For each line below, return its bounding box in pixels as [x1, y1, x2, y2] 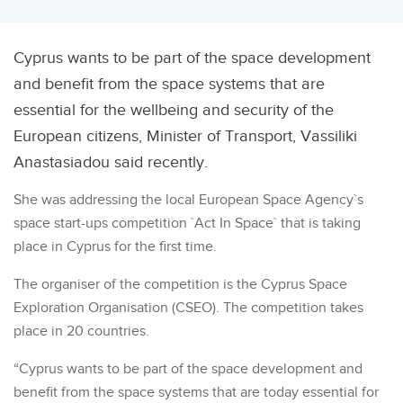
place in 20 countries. [13, 322, 149, 340]
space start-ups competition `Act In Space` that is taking [13, 214, 361, 232]
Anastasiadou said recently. [13, 152, 208, 172]
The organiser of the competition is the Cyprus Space [13, 275, 347, 293]
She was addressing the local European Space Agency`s [13, 191, 363, 209]
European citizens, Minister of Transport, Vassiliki [13, 126, 357, 146]
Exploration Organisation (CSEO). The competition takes [13, 299, 363, 317]
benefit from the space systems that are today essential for [13, 383, 379, 401]
